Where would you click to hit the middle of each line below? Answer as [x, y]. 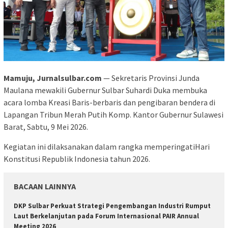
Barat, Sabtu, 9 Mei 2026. [46, 126]
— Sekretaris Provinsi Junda [151, 78]
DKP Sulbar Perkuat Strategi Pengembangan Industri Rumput [112, 206]
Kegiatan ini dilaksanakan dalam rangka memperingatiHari [107, 146]
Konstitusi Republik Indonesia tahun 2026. [77, 159]
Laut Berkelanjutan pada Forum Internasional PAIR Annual [106, 216]
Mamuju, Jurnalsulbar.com [53, 78]
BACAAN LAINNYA [45, 186]
